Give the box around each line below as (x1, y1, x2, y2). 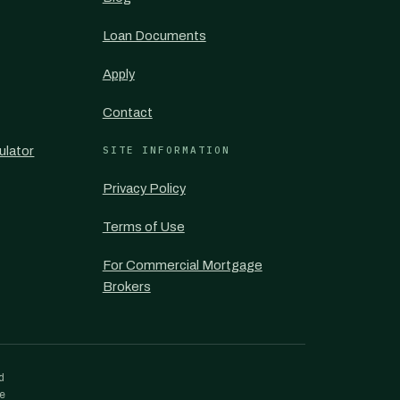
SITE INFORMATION (102, 144, 231, 156)
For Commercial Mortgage (102, 258, 262, 272)
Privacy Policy (102, 181, 186, 196)
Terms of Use (102, 220, 185, 234)
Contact (102, 105, 153, 120)
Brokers (102, 279, 151, 294)
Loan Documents (102, 29, 206, 43)
